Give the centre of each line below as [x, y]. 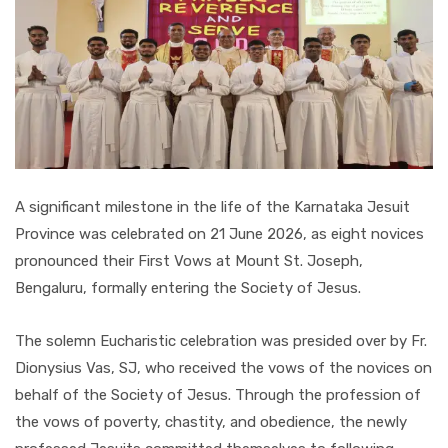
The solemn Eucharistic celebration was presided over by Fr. [221, 341]
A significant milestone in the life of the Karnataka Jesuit [212, 207]
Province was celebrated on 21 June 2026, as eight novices [219, 234]
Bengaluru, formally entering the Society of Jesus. [188, 288]
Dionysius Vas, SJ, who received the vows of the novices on [223, 368]
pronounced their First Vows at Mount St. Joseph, [189, 261]
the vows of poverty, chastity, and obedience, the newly [211, 422]
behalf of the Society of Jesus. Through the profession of [218, 395]
